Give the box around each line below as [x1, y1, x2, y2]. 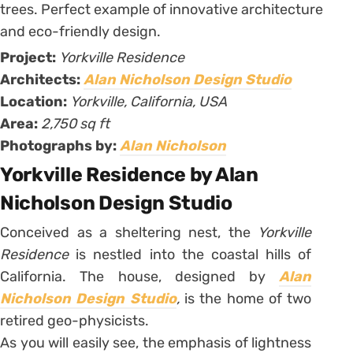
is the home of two [184, 289, 312, 307]
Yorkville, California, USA [70, 92, 227, 110]
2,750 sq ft [41, 114, 110, 132]
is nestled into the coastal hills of [76, 245, 312, 263]
